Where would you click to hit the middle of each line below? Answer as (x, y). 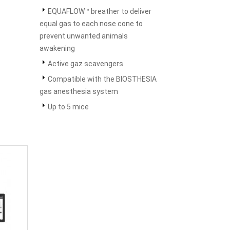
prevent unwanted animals (84, 36)
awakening (57, 48)
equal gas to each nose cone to (91, 24)
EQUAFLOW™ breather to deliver (100, 11)
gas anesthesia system (79, 91)
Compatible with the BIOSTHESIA (102, 79)
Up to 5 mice (68, 107)
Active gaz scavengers (85, 64)
